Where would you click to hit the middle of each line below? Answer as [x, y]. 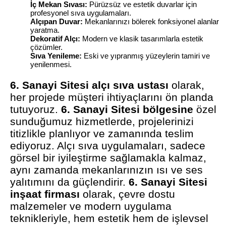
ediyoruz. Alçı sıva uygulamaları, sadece [108, 146]
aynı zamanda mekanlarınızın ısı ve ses [107, 170]
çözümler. [47, 47]
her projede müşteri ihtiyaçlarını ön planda [112, 97]
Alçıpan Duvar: [57, 22]
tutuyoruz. [36, 109]
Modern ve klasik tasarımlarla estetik [142, 39]
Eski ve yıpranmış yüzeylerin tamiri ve [146, 56]
